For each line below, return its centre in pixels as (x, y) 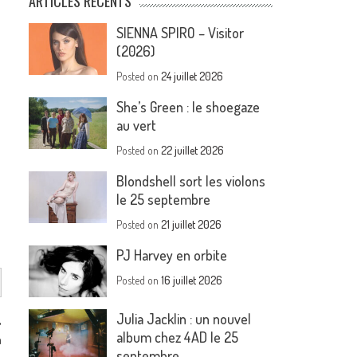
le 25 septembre (164, 199)
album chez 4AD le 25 (178, 337)
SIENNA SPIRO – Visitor (180, 33)
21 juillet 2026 (192, 224)
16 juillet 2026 (192, 280)
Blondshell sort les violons (191, 181)
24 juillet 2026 (192, 76)
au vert (137, 125)
